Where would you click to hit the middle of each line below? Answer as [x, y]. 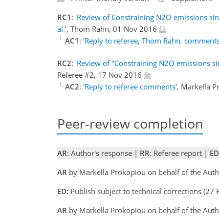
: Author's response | [103, 153]
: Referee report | [180, 153]
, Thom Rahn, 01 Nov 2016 [113, 29]
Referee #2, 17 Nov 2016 [100, 75]
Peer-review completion [130, 123]
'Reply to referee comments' [130, 87]
